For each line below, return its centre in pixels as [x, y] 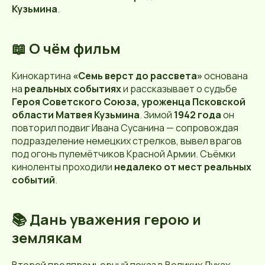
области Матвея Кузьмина [76, 114]
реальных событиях [73, 88]
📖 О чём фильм [66, 48]
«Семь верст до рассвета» [138, 75]
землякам [47, 237]
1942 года [198, 114]
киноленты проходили [63, 167]
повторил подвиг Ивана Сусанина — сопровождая [125, 127]
